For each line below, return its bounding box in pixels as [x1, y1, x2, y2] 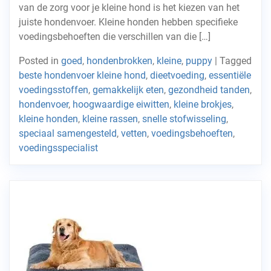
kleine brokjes [174, 99, 232, 110]
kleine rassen [82, 113, 138, 125]
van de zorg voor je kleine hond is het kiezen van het [19, 2, 240, 13]
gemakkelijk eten [93, 84, 164, 96]
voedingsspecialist [19, 142, 98, 154]
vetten [121, 128, 147, 139]
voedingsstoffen [19, 84, 88, 96]
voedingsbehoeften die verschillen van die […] [19, 31, 211, 42]
